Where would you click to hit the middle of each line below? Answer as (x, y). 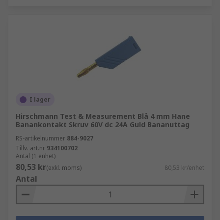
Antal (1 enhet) (36, 156)
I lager (40, 99)
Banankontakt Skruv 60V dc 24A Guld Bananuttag (103, 124)
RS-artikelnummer (41, 138)
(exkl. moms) (64, 168)
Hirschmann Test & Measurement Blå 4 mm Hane (103, 116)
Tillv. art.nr (30, 148)
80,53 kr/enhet (184, 168)
